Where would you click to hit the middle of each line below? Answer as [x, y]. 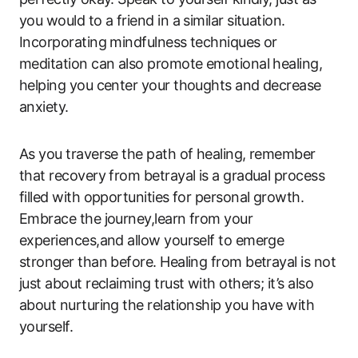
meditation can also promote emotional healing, [171, 63]
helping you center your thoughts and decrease [170, 85]
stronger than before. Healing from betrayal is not [177, 261]
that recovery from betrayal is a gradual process [172, 175]
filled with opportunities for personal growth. [162, 197]
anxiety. [44, 106]
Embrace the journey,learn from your [136, 218]
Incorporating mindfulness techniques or [148, 42]
